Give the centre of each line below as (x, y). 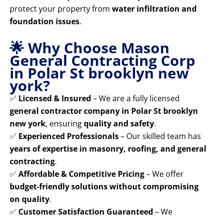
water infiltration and (154, 9)
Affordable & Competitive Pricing (81, 174)
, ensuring (65, 124)
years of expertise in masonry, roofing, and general (108, 149)
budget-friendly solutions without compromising (104, 187)
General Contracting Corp (102, 61)
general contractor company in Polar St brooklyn (104, 111)
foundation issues (45, 22)
